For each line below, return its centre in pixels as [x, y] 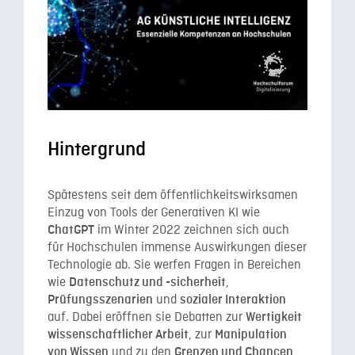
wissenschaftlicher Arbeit [118, 334]
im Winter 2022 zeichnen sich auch [192, 230]
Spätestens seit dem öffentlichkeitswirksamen [173, 195]
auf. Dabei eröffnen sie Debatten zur [147, 317]
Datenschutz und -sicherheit [147, 282]
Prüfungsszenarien [100, 300]
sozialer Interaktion [233, 300]
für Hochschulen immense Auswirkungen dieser [177, 248]
